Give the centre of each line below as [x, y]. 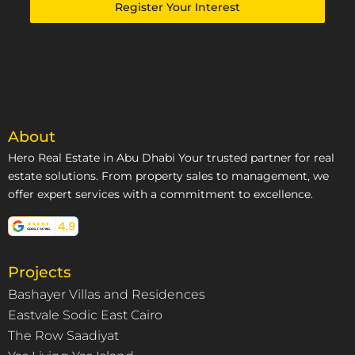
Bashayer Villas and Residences [107, 295]
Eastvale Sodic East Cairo [85, 315]
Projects [40, 273]
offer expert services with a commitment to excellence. [160, 194]
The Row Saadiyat [63, 336]
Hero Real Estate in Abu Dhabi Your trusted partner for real [171, 158]
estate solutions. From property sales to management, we [168, 176]
